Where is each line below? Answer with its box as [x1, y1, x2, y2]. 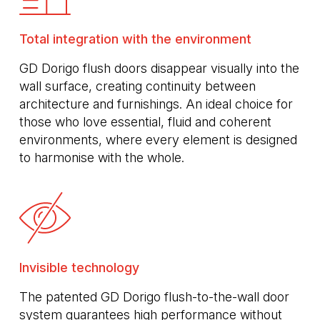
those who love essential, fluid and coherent [19, 114, 271, 130]
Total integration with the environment [19, 31, 251, 47]
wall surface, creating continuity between [19, 79, 256, 94]
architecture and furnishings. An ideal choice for [19, 96, 293, 112]
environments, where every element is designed [19, 132, 297, 148]
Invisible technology [19, 260, 139, 276]
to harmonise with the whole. [19, 150, 184, 166]
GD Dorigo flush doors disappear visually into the [19, 61, 299, 76]
